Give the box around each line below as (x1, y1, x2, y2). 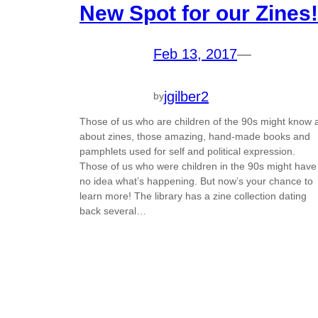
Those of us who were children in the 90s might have (79, 160, 317, 172)
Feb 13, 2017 (153, 46, 237, 62)
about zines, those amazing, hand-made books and (79, 130, 310, 142)
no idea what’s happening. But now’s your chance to (79, 175, 313, 187)
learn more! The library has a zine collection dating (79, 190, 307, 202)
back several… (79, 204, 146, 216)
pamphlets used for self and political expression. (79, 145, 295, 157)
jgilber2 (164, 88, 209, 104)
